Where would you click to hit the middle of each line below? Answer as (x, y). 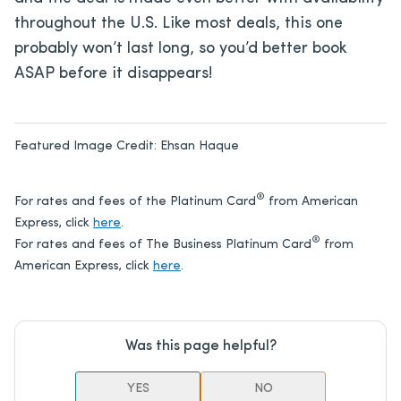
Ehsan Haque (200, 146)
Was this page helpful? (200, 346)
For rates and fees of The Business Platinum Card (163, 244)
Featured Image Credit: (87, 146)
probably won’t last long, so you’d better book (181, 48)
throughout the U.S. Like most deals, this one (179, 23)
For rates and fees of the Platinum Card (135, 201)
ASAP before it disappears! (113, 73)
